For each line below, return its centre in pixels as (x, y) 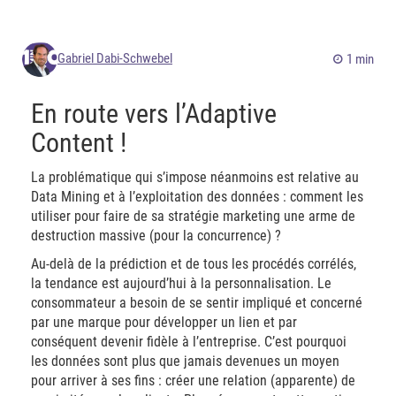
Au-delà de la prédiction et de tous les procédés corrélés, (194, 264)
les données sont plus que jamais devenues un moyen (185, 361)
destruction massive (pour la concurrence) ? (156, 236)
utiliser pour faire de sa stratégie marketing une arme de (193, 216)
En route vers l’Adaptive (154, 114)
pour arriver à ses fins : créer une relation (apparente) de (193, 381)
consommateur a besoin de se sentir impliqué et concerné (197, 303)
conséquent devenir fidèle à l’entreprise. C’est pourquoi (189, 342)
